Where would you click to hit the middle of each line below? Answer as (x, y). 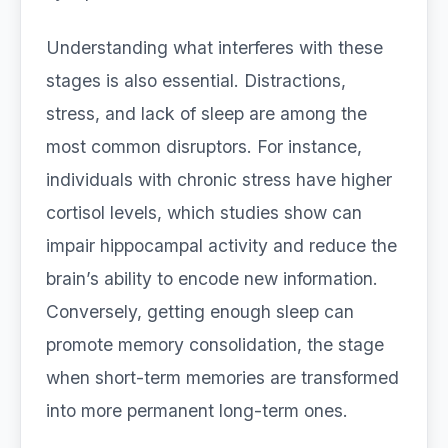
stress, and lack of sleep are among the (206, 113)
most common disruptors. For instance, (204, 146)
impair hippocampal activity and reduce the (221, 245)
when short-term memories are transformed (222, 377)
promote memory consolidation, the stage (215, 344)
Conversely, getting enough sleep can (200, 311)
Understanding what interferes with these (214, 47)
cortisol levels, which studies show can (204, 212)
